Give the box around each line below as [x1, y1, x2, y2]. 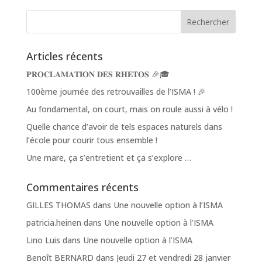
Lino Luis [26, 235, 60, 246]
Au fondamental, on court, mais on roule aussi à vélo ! [26, 104, 233, 115]
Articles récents [26, 49, 103, 64]
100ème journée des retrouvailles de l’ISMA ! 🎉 [26, 86, 206, 98]
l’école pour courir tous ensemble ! [26, 135, 157, 146]
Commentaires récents [26, 180, 139, 195]
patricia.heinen [26, 217, 81, 229]
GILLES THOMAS [26, 199, 91, 211]
